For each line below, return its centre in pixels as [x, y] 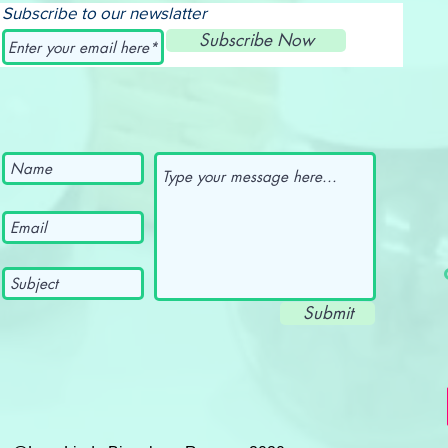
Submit [327, 313]
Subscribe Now [256, 40]
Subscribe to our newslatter [104, 12]
